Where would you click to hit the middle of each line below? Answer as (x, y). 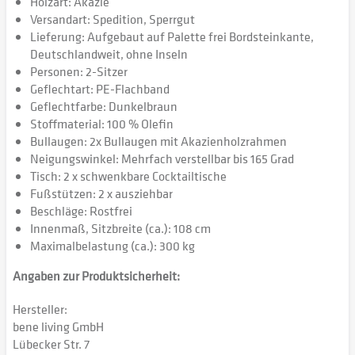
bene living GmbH (58, 326)
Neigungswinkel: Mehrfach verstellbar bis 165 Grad (162, 158)
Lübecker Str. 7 (51, 344)
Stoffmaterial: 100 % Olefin (102, 124)
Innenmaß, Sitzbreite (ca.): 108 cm (120, 228)
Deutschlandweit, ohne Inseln (109, 54)
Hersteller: (40, 309)
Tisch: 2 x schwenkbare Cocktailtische (128, 176)
